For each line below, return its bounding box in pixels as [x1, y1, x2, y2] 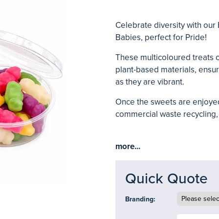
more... [115, 141, 140, 152]
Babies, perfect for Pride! [115, 32, 207, 43]
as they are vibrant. [115, 77, 184, 87]
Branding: [125, 195, 155, 203]
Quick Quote [125, 170, 208, 188]
